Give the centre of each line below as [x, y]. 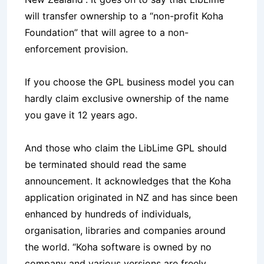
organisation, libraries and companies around [125, 231]
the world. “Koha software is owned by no [118, 247]
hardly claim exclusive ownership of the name [127, 99]
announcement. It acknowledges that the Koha [128, 181]
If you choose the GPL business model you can [129, 82]
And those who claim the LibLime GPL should [126, 148]
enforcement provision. [76, 49]
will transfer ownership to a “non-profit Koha [124, 16]
